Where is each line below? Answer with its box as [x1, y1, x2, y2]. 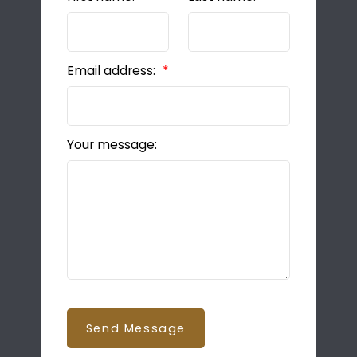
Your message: [66, 136, 157, 154]
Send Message [85, 320, 186, 337]
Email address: [66, 62, 159, 80]
